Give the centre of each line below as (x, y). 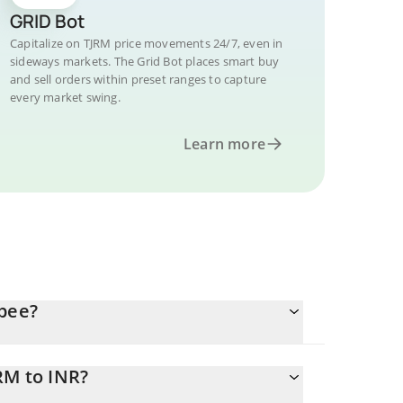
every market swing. (65, 97)
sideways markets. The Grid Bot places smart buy (145, 61)
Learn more (224, 144)
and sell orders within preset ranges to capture (139, 79)
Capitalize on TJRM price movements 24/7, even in (147, 43)
